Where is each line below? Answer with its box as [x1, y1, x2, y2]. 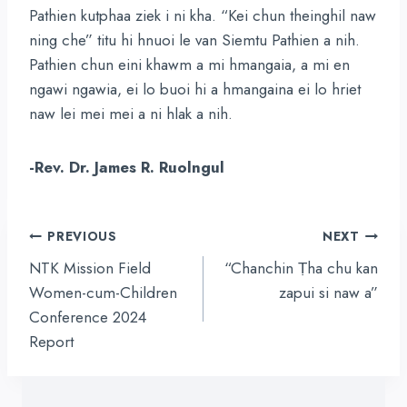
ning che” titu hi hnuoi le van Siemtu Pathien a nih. [29, 29, 360, 51]
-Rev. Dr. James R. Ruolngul [29, 156, 224, 178]
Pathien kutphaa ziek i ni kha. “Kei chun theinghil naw [29, 5, 376, 26]
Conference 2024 [29, 305, 146, 328]
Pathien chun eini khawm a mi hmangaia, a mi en [29, 54, 350, 75]
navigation [28, 242, 114, 268]
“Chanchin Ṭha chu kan [224, 256, 378, 279]
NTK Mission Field [29, 256, 151, 279]
